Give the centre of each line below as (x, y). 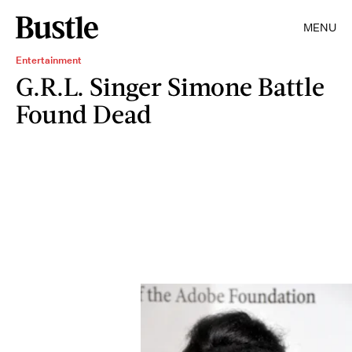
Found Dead (84, 114)
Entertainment (49, 60)
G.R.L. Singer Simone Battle (170, 86)
